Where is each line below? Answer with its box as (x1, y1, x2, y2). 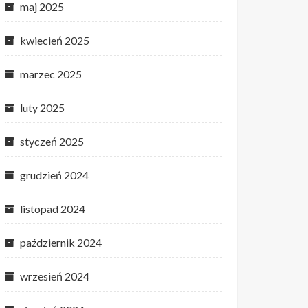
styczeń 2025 (20, 135, 84, 148)
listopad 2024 (20, 202, 85, 215)
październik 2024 (20, 236, 102, 249)
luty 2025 (20, 101, 65, 114)
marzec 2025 (20, 67, 82, 80)
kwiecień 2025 (20, 34, 89, 47)
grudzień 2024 (20, 168, 89, 181)
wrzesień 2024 (20, 269, 89, 283)
